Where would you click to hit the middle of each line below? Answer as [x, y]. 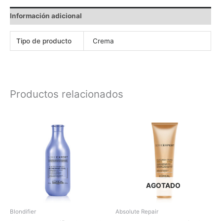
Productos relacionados [67, 94]
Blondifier [23, 211]
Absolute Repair [137, 211]
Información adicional [46, 16]
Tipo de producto [44, 41]
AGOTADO [163, 186]
